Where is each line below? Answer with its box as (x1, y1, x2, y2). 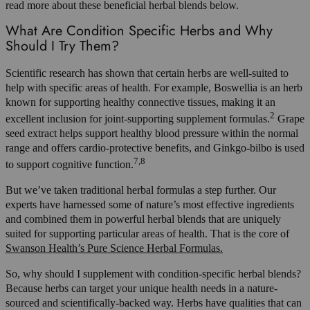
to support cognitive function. (6, 158, 134, 171)
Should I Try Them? (6, 36, 119, 57)
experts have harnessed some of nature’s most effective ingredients (6, 199, 294, 211)
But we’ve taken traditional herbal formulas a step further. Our (6, 184, 276, 197)
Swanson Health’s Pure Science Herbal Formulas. (6, 242, 223, 255)
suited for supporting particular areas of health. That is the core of (6, 228, 289, 240)
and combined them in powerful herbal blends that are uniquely (6, 213, 281, 226)
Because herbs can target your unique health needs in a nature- (6, 282, 277, 295)
